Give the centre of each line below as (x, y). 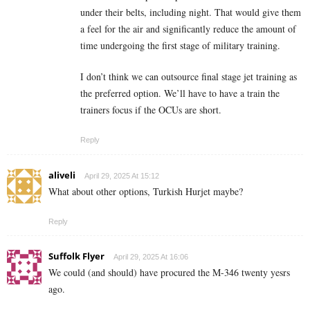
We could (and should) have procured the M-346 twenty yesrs (169, 273)
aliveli (62, 175)
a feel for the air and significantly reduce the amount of (188, 29)
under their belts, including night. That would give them (191, 12)
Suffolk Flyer (76, 256)
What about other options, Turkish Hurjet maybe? (146, 192)
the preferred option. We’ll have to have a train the (180, 93)
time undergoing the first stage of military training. (180, 46)
